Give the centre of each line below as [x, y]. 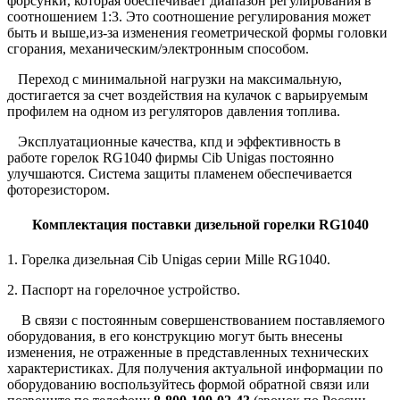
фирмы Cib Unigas [211, 157]
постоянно [302, 157]
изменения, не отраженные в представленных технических [188, 353]
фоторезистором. [58, 189]
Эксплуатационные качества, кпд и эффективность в [174, 141]
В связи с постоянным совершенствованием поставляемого [196, 321]
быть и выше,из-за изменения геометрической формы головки [197, 32]
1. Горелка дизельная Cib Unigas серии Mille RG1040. [169, 260]
